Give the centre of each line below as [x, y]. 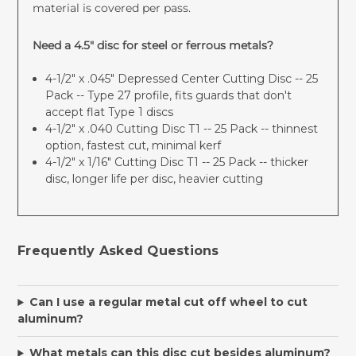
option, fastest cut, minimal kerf [133, 145]
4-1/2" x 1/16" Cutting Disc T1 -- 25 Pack [150, 162]
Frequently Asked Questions [118, 250]
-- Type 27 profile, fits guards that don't [182, 95]
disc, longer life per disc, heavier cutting [154, 178]
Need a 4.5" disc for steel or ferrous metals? [153, 45]
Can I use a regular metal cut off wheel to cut [168, 302]
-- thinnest [287, 128]
